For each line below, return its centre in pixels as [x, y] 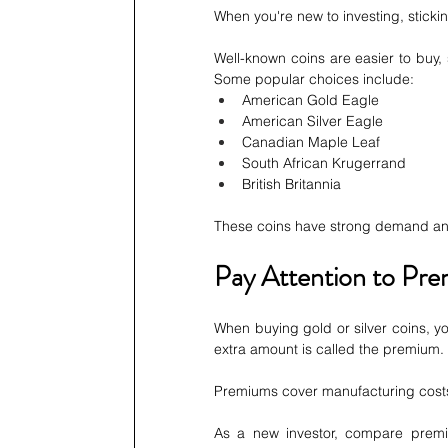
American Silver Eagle [312, 121]
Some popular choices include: [314, 79]
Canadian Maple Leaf [311, 142]
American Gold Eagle [310, 100]
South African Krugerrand [324, 163]
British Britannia [291, 184]
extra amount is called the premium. [329, 349]
